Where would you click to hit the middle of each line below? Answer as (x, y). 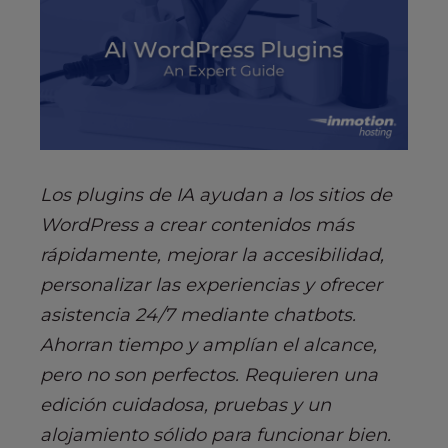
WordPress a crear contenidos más (197, 224)
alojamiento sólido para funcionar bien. (215, 434)
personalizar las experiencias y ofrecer (211, 284)
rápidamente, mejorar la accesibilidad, (212, 254)
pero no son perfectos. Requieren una (209, 374)
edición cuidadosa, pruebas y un (185, 404)
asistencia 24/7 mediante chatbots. (198, 314)
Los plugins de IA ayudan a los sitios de (216, 194)
